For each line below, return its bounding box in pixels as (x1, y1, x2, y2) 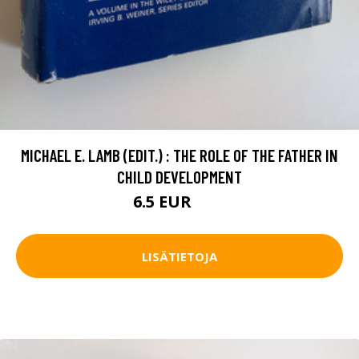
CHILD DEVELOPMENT (117, 167, 242, 187)
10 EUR (195, 197, 227, 211)
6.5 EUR (132, 191, 196, 212)
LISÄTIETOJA (142, 248, 217, 264)
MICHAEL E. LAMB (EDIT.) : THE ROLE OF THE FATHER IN (21, 145, 338, 165)
